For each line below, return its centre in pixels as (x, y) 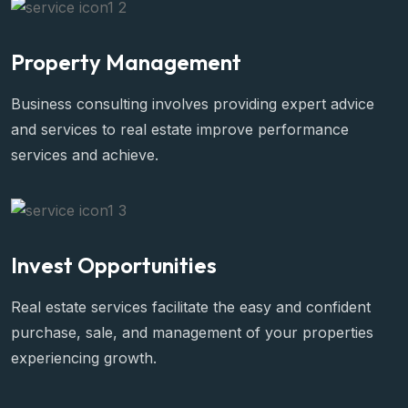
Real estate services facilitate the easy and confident (191, 306)
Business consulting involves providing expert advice (193, 103)
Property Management (126, 61)
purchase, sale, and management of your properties (192, 332)
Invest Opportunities (114, 265)
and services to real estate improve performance (180, 129)
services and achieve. (85, 154)
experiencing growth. (84, 357)
